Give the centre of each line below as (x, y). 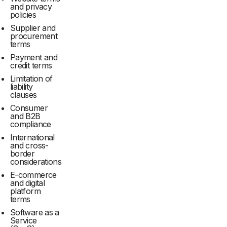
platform (25, 191)
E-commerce (33, 175)
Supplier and (33, 28)
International (32, 138)
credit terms (31, 66)
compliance (31, 124)
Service (24, 221)
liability (22, 87)
